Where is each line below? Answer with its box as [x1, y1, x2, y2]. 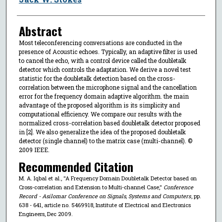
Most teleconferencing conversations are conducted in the [18, 38, 182, 47]
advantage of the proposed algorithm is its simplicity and [18, 101, 180, 109]
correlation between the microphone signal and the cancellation [18, 83, 197, 91]
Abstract [18, 21, 62, 40]
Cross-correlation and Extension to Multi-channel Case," [18, 183, 164, 191]
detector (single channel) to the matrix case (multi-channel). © [18, 136, 192, 145]
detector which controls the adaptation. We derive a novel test [18, 65, 191, 73]
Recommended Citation [18, 158, 133, 176]
